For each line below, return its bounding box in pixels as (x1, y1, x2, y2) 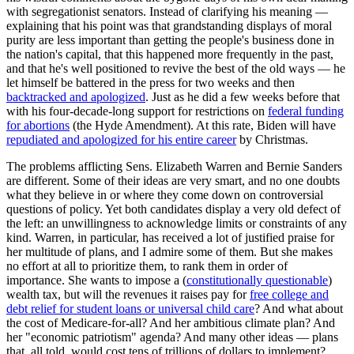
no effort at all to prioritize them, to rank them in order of (6, 258, 288, 273)
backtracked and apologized (6, 89, 145, 104)
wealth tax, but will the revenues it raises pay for (6, 287, 250, 301)
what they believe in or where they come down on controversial (6, 187, 323, 201)
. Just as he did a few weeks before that (145, 89, 340, 104)
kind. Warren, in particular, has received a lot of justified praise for (6, 230, 334, 244)
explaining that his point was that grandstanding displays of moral (6, 18, 332, 32)
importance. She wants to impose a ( (6, 273, 186, 287)
